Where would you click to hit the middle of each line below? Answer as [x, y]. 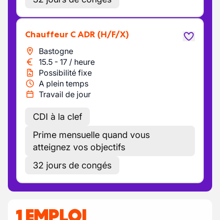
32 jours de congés [72, 165]
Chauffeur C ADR [63, 34]
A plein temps [64, 83]
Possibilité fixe [65, 73]
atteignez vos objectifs [79, 147]
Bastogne [56, 51]
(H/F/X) [113, 34]
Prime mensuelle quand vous [91, 135]
